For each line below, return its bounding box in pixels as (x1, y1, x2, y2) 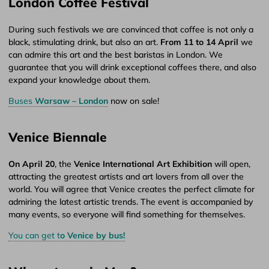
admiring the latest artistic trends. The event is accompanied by (8, 196, 253, 207)
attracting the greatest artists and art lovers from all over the (8, 171, 244, 182)
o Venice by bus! (60, 229, 125, 241)
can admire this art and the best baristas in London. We (8, 49, 223, 60)
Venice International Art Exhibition (71, 158, 212, 169)
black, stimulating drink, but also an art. (8, 36, 160, 47)
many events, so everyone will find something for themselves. (8, 208, 245, 220)
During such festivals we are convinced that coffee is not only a (8, 23, 253, 35)
